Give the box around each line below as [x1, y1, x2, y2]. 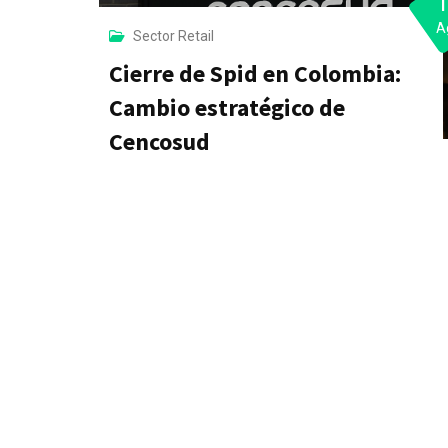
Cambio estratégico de [109, 92, 345, 124]
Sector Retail [133, 28, 214, 45]
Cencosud [109, 126, 210, 158]
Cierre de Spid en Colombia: [109, 58, 401, 90]
